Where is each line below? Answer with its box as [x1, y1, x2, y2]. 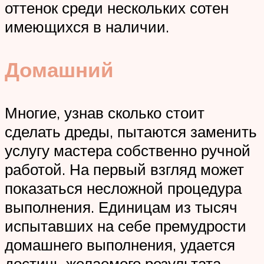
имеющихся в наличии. [5, 16, 169, 36]
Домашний [5, 56, 114, 82]
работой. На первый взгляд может [5, 160, 244, 179]
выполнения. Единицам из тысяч [5, 197, 237, 217]
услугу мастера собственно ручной [5, 141, 250, 160]
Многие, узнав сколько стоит [5, 103, 204, 123]
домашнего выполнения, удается [5, 235, 235, 255]
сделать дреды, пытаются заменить [5, 122, 257, 141]
